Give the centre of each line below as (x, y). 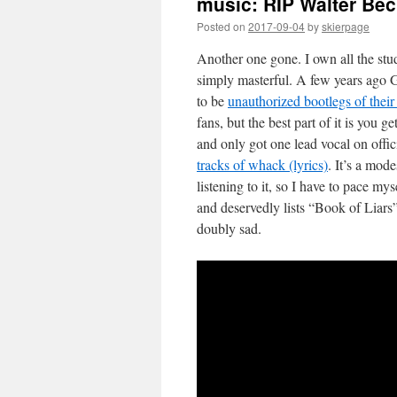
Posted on (221, 26)
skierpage (346, 26)
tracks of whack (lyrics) (262, 164)
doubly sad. (229, 228)
